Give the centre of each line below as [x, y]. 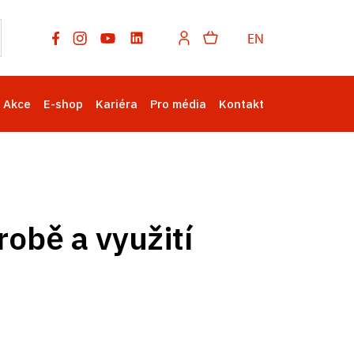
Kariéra [117, 104]
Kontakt [241, 104]
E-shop [63, 104]
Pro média [178, 104]
